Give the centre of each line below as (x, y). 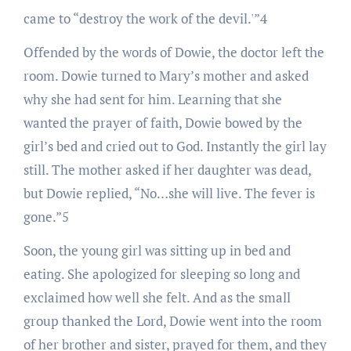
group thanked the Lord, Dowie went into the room (172, 320)
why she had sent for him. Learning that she (152, 99)
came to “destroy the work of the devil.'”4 (145, 18)
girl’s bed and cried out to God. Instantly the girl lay (175, 146)
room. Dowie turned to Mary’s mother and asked (166, 75)
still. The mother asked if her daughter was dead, (167, 169)
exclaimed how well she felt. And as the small (157, 297)
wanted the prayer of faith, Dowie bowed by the (163, 122)
